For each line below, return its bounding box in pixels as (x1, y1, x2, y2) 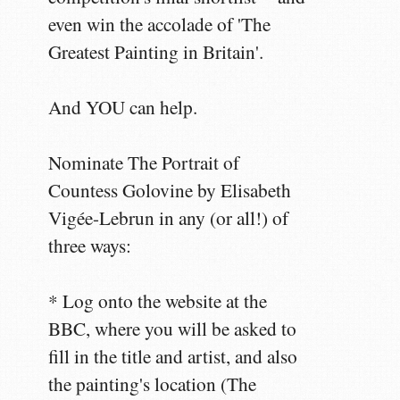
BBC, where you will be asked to (48, 315, 297, 341)
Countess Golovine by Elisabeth (48, 177, 292, 203)
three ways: (48, 232, 132, 258)
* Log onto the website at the (48, 287, 268, 313)
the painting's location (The (48, 371, 257, 396)
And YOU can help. (48, 94, 198, 120)
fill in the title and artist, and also (48, 343, 298, 369)
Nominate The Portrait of (48, 149, 240, 175)
